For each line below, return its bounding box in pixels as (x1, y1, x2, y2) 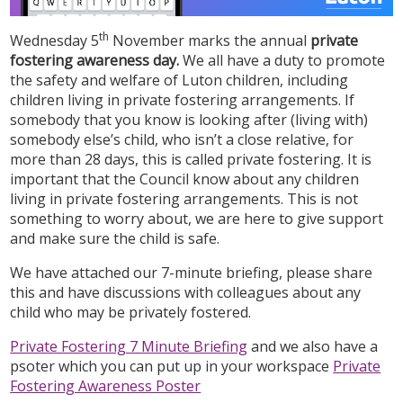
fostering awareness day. (10, 49, 184, 70)
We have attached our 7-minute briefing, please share (10, 262, 373, 282)
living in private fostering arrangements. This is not (10, 188, 359, 209)
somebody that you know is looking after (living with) (10, 109, 369, 130)
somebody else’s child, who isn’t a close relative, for (10, 129, 354, 149)
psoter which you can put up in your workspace (10, 355, 334, 376)
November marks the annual (109, 30, 311, 50)
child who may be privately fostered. (10, 301, 252, 322)
